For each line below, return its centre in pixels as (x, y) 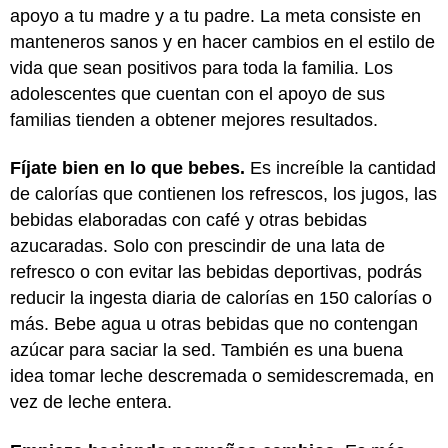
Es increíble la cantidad (343, 168)
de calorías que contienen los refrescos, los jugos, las (223, 194)
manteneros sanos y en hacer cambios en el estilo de (222, 41)
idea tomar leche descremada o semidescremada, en (222, 376)
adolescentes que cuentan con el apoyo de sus (197, 93)
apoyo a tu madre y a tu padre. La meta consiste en (215, 15)
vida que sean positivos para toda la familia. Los (201, 67)
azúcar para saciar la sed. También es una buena (206, 350)
